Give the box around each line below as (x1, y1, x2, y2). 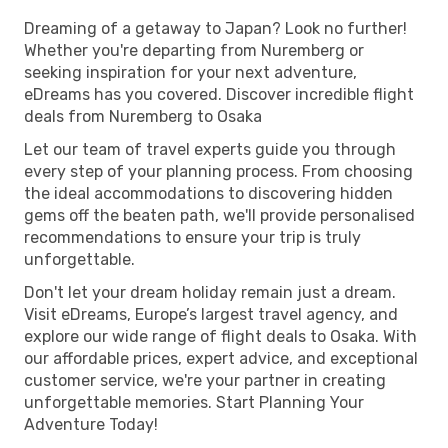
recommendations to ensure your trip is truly (24, 227, 361, 247)
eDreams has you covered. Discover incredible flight (24, 84, 414, 104)
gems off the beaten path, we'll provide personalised (24, 205, 415, 225)
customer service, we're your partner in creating (24, 370, 386, 390)
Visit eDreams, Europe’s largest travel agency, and (24, 304, 398, 324)
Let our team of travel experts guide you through (24, 139, 396, 159)
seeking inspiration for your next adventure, (24, 62, 357, 82)
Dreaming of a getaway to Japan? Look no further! (24, 18, 407, 38)
